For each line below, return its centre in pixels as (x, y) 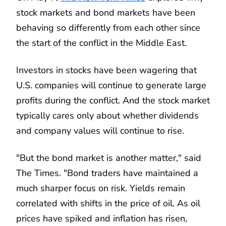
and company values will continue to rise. (100, 130)
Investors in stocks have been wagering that (106, 70)
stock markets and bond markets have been (106, 12)
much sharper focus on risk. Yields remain (101, 188)
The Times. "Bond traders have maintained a (107, 173)
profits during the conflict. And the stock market (113, 100)
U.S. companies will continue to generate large (111, 85)
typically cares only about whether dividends (107, 115)
